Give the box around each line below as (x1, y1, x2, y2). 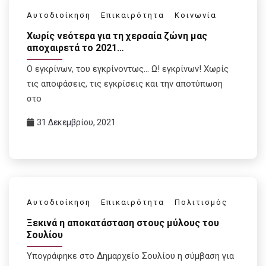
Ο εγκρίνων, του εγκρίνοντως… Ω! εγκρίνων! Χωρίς (27, 64, 229, 75)
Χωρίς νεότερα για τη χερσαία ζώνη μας (27, 30, 207, 42)
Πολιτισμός (175, 198, 227, 207)
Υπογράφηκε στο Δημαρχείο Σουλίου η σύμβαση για (27, 250, 234, 261)
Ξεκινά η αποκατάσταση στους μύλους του (27, 217, 219, 229)
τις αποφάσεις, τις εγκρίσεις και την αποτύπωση (27, 78, 223, 90)
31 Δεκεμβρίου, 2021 (37, 118, 116, 128)
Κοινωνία (175, 11, 217, 20)
